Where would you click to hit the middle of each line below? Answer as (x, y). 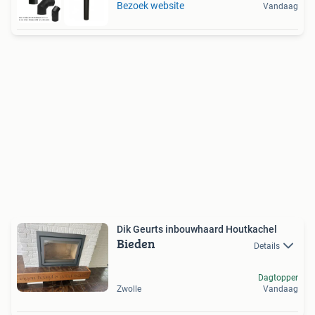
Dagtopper (278, 277)
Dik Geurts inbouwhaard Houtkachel (197, 230)
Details (267, 246)
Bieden (136, 244)
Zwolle (129, 289)
